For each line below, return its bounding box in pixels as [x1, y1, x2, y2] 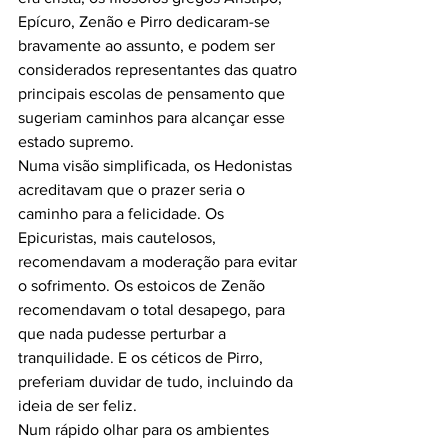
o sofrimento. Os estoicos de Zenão [18, 276, 269, 294]
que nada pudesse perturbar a [18, 324, 230, 342]
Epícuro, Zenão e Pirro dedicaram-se [18, 12, 274, 30]
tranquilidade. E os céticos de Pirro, [18, 348, 267, 366]
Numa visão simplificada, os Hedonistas [18, 156, 296, 174]
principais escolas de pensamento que [18, 84, 289, 102]
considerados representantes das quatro [18, 60, 301, 78]
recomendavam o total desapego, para [18, 300, 289, 318]
